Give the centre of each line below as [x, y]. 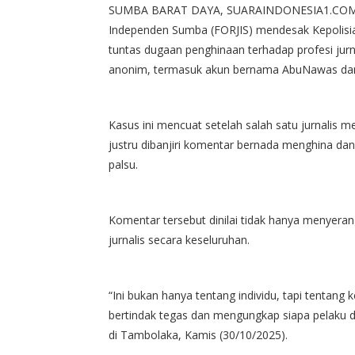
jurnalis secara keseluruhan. [179, 240]
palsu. [123, 165]
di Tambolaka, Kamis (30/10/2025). [198, 335]
